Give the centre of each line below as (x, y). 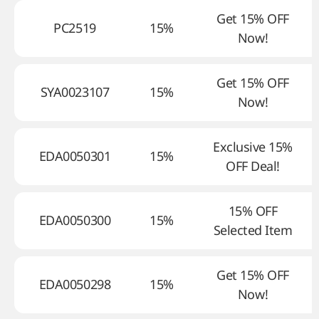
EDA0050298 (75, 284)
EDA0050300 (75, 220)
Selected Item (253, 230)
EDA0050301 (75, 156)
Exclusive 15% (253, 147)
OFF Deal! (253, 166)
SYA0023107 (75, 92)
